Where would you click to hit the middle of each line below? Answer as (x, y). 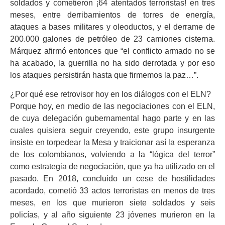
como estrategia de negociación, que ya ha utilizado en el (113, 167)
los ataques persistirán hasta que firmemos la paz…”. (104, 75)
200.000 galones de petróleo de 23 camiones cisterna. (113, 39)
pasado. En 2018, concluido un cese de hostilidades (113, 179)
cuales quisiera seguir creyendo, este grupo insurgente (113, 131)
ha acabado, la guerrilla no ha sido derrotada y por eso (113, 63)
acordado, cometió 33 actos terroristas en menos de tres (113, 191)
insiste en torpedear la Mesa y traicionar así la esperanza (113, 143)
